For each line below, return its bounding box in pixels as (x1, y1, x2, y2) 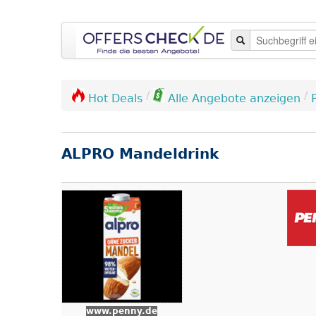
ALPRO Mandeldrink (61, 145, 219, 162)
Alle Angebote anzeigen (168, 92, 300, 105)
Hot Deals (88, 92, 142, 105)
